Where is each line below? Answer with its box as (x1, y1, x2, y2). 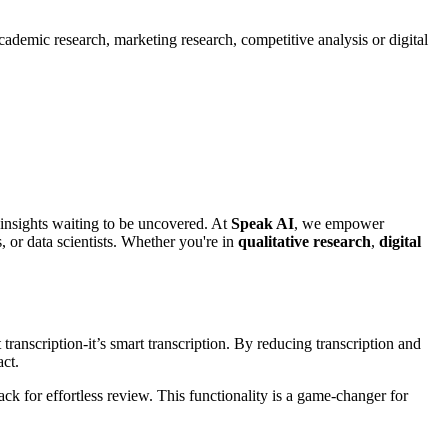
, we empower (294, 214, 384, 232)
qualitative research (238, 232, 371, 250)
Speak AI (231, 214, 294, 232)
